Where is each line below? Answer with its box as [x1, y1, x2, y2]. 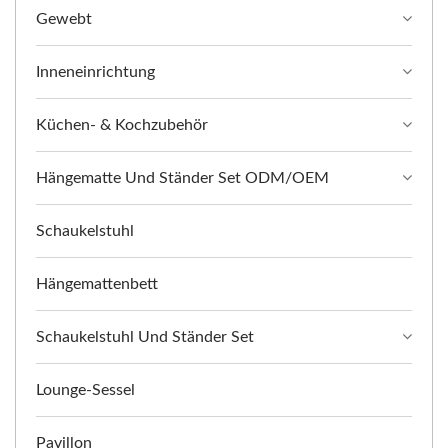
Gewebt [36, 10, 92, 27]
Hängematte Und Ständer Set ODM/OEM [36, 169, 329, 186]
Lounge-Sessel [36, 381, 135, 398]
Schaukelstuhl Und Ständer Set [36, 328, 254, 345]
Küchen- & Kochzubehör [36, 116, 208, 133]
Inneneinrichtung [36, 63, 155, 80]
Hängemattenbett [36, 275, 158, 292]
